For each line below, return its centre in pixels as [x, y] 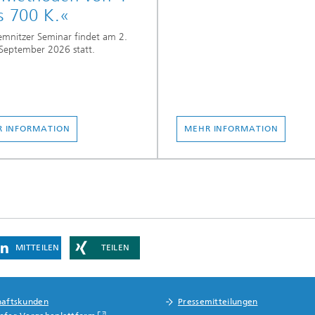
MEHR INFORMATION [231, 129]
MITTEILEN [38, 248]
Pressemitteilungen [218, 302]
